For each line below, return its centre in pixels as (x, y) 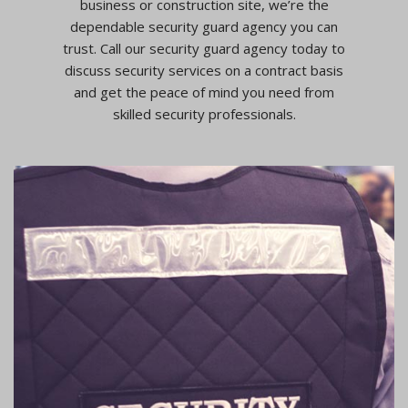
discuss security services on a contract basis (204, 70)
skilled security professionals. (204, 113)
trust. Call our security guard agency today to (204, 48)
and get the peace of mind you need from (204, 92)
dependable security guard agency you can (204, 26)
